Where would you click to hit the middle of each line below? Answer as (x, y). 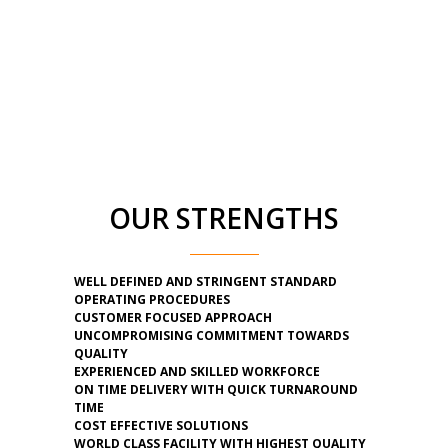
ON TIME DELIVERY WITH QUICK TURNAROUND (216, 390)
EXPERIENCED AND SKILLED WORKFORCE (197, 372)
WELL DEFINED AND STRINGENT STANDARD (205, 282)
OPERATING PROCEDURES (152, 300)
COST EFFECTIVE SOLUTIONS (161, 426)
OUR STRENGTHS (224, 218)
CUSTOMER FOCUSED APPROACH (173, 318)
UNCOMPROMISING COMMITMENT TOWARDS (211, 336)
